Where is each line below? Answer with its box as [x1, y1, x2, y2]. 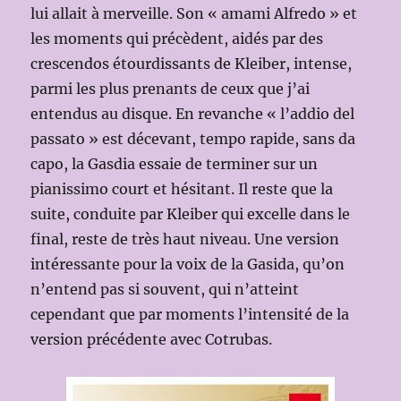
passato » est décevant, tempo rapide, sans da [30, 129, 356, 148]
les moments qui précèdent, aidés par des [30, 29, 324, 47]
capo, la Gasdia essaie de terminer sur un [30, 154, 319, 173]
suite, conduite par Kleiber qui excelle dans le [30, 204, 351, 223]
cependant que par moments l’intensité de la [30, 304, 350, 323]
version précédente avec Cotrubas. [30, 329, 273, 348]
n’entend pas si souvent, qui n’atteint [30, 279, 300, 298]
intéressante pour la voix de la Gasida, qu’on [30, 254, 346, 273]
